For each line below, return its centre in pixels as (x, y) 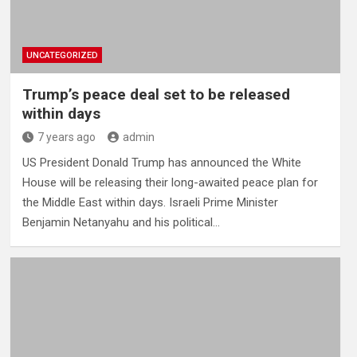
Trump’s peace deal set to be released (156, 95)
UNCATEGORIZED (62, 56)
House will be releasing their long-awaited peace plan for (170, 183)
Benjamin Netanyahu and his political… (121, 223)
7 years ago (66, 137)
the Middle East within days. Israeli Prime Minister (150, 203)
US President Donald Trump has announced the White (161, 163)
